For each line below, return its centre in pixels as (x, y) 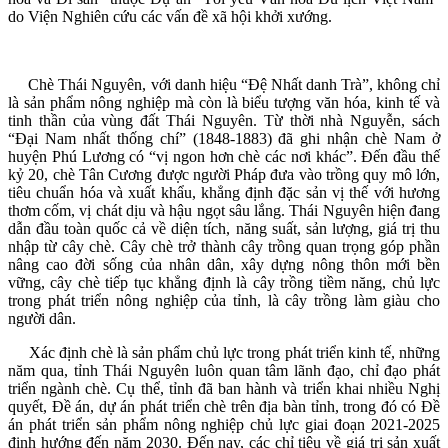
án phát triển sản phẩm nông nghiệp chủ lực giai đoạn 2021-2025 (224, 425)
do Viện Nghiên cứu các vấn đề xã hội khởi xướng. (170, 17)
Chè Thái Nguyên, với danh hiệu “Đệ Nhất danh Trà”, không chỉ (224, 85)
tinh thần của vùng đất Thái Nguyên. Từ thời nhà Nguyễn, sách (224, 121)
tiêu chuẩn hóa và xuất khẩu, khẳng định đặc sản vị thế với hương (224, 193)
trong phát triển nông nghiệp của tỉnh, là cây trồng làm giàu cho (224, 301)
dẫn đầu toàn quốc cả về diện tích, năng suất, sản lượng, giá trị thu (224, 229)
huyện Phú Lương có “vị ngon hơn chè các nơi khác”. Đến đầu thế (224, 157)
